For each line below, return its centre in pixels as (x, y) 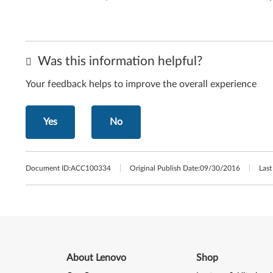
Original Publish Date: (165, 168)
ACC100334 (91, 168)
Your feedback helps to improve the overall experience (141, 84)
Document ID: (48, 168)
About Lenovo (96, 258)
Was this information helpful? (119, 61)
